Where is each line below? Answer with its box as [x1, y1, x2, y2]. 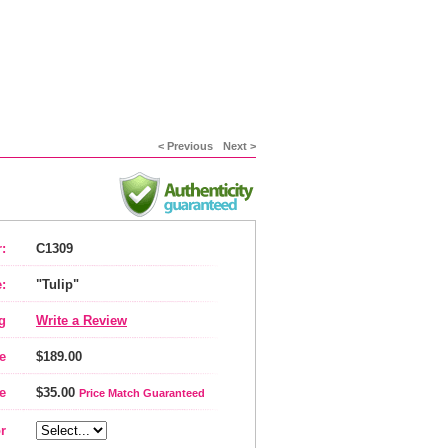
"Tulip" [36, 277, 79, 292]
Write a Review [36, 313, 127, 328]
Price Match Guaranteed [79, 387, 205, 399]
